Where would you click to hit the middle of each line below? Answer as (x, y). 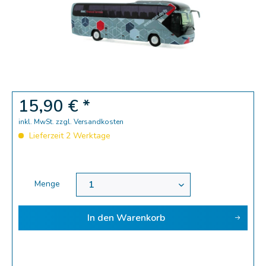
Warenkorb (140, 218)
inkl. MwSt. (37, 122)
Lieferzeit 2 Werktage (69, 136)
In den (100, 218)
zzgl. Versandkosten (90, 122)
